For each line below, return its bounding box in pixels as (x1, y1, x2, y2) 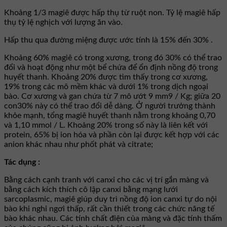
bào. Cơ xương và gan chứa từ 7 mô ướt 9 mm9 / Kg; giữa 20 (4, 92, 220, 100)
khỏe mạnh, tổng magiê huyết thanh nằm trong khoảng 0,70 (4, 111, 215, 120)
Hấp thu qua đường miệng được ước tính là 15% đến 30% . (4, 35, 213, 44)
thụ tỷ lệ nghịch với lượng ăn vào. (4, 18, 123, 26)
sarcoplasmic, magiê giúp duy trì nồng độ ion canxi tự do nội (4, 195, 217, 203)
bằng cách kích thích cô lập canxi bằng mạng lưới (4, 185, 178, 194)
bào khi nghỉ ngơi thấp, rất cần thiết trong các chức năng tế (4, 204, 214, 213)
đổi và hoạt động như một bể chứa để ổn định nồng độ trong (4, 63, 218, 71)
